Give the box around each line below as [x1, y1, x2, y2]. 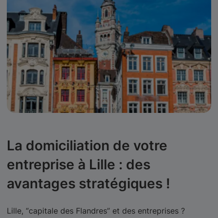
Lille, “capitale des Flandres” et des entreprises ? [7, 206, 185, 216]
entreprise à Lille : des [7, 156, 150, 173]
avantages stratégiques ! [7, 175, 170, 192]
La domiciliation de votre [7, 137, 167, 154]
